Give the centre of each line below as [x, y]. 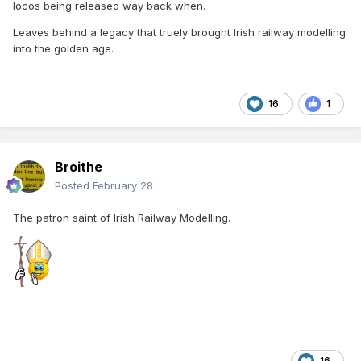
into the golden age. [63, 48]
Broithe [79, 166]
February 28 [123, 185]
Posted [74, 185]
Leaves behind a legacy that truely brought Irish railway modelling [179, 32]
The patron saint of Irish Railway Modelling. [122, 217]
